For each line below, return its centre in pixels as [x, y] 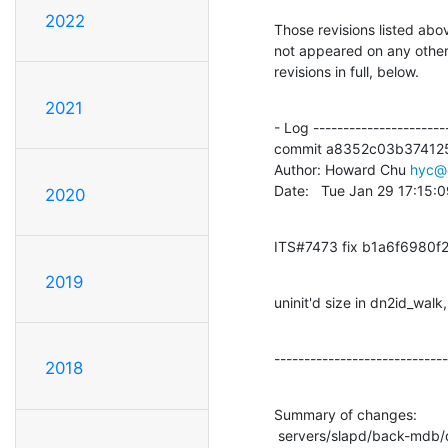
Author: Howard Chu [342, 169]
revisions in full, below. [346, 71]
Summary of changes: [345, 414]
